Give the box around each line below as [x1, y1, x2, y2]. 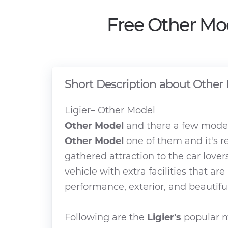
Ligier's [147, 212, 181, 223]
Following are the [65, 212, 147, 223]
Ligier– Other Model [65, 105, 155, 116]
